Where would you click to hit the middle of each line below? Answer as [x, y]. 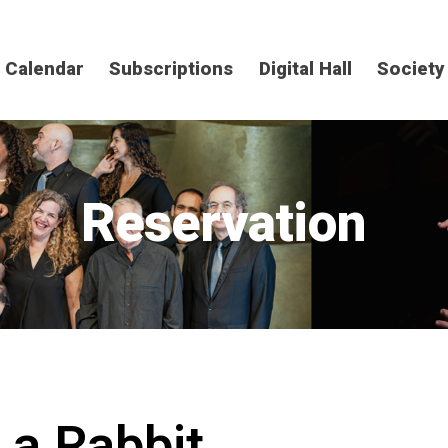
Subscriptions [171, 69]
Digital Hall [305, 69]
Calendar [44, 69]
